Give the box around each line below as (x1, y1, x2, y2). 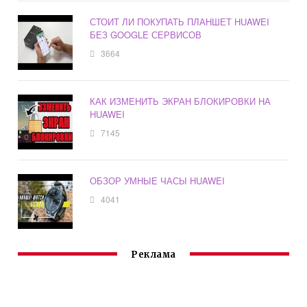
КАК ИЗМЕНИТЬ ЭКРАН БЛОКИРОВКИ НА (90, 94, 271, 108)
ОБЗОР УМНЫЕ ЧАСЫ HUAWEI (90, 173, 225, 187)
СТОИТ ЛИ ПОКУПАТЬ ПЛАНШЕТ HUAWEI (90, 14, 270, 28)
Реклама (131, 248, 176, 260)
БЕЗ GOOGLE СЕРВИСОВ (90, 27, 202, 41)
